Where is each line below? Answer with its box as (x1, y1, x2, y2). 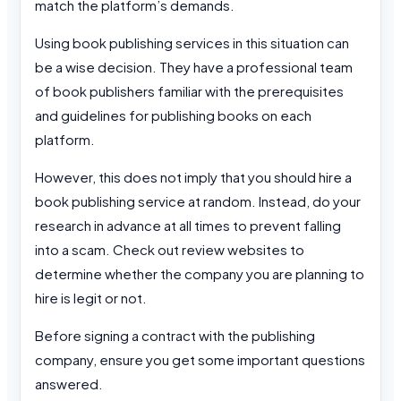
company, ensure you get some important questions (35, 351, 365, 369)
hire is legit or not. (35, 289, 147, 307)
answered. (35, 375, 103, 393)
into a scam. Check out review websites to (35, 241, 304, 259)
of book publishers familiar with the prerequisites (35, 82, 344, 100)
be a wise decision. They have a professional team (35, 58, 353, 76)
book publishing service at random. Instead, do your (35, 192, 361, 210)
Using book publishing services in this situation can (35, 34, 349, 52)
